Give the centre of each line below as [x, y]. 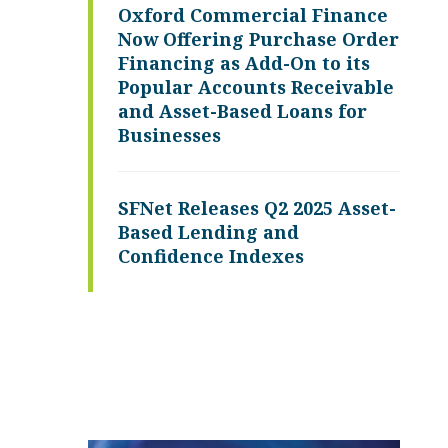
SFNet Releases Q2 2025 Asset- [257, 208]
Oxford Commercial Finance [253, 15]
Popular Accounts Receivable [256, 87]
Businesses [169, 135]
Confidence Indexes [211, 256]
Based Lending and [208, 232]
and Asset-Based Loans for [242, 111]
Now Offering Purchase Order [258, 39]
